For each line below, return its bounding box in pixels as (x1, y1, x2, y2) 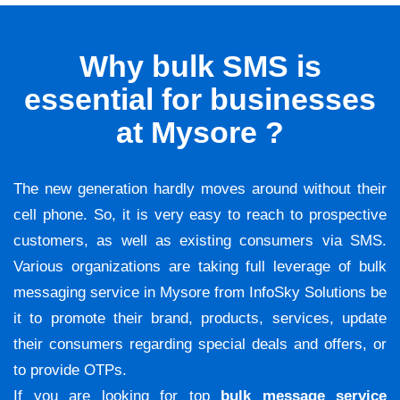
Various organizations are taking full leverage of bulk (13, 258, 387, 276)
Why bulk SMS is (79, 49, 321, 84)
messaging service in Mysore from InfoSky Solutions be (13, 284, 387, 302)
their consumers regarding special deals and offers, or (13, 336, 387, 354)
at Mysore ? (116, 115, 284, 150)
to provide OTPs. (13, 362, 127, 379)
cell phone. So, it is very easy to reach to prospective (13, 206, 387, 224)
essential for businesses (24, 82, 376, 117)
